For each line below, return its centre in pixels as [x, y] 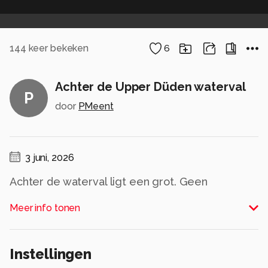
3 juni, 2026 [50, 157]
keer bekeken [57, 48]
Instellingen [51, 254]
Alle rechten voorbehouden [56, 219]
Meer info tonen [45, 208]
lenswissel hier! [48, 196]
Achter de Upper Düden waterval [150, 87]
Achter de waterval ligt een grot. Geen [109, 181]
